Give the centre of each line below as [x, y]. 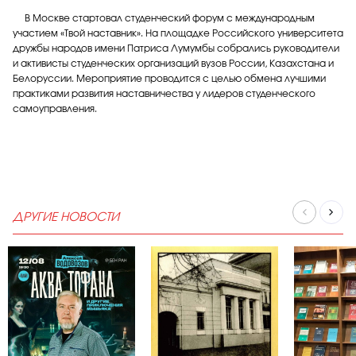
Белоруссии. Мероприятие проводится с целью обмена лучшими [169, 79]
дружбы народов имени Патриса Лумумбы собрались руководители [176, 48]
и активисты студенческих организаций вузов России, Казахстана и [173, 64]
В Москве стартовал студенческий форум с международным [164, 18]
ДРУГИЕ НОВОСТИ [66, 217]
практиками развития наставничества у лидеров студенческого [164, 94]
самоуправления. [55, 109]
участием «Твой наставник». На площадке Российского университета [178, 33]
